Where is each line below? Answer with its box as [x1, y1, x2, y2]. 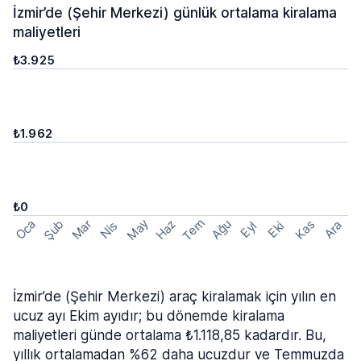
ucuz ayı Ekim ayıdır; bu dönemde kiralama [13, 308, 284, 324]
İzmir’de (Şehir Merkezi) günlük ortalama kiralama [13, 5, 337, 21]
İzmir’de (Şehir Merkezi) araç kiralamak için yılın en [13, 288, 336, 305]
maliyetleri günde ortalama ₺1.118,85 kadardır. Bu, [13, 327, 326, 343]
